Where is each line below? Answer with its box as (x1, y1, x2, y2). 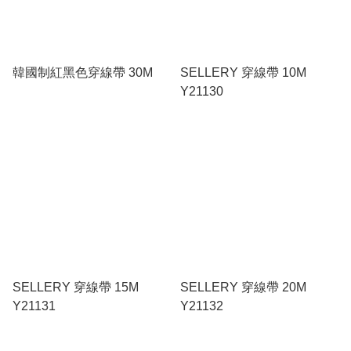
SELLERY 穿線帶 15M (13, 280, 139, 294)
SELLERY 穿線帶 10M (180, 65, 306, 79)
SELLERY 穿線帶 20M (180, 280, 306, 294)
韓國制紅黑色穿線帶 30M (13, 65, 153, 79)
